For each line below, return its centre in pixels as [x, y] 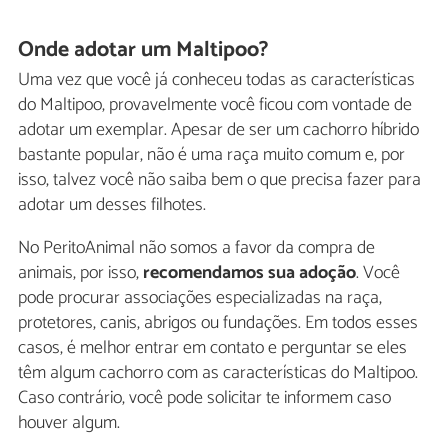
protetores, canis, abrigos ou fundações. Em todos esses [218, 323]
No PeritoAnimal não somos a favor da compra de [196, 248]
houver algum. [69, 423]
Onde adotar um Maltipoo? [143, 49]
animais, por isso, [80, 273]
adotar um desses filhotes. [112, 205]
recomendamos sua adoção [249, 273]
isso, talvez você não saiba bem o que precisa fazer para [219, 180]
